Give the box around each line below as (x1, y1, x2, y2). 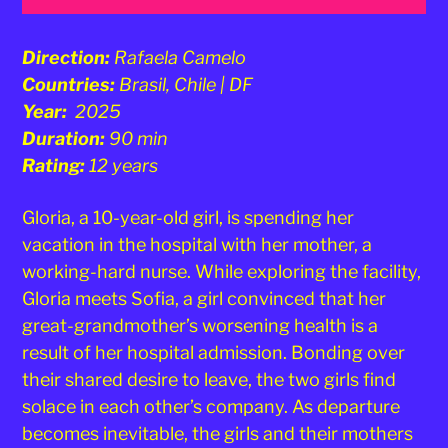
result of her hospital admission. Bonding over (22, 341, 406, 363)
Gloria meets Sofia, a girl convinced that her (22, 287, 387, 309)
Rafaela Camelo (110, 46, 247, 68)
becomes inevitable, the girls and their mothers (22, 422, 414, 444)
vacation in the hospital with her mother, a (22, 233, 373, 255)
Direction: (22, 46, 111, 68)
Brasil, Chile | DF (119, 73, 254, 95)
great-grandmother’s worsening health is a (22, 314, 379, 336)
